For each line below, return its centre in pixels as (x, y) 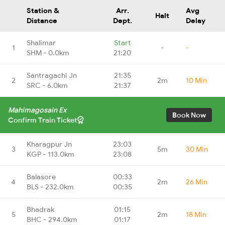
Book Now (189, 115)
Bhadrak (40, 209)
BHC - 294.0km (52, 219)
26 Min (197, 182)
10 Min (196, 80)
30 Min (197, 149)
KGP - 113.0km (50, 154)
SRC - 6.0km (47, 85)
